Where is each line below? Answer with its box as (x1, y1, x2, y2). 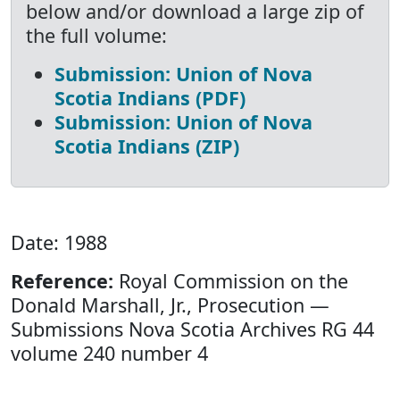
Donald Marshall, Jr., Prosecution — (11, 292, 329, 318)
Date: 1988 (11, 229, 107, 255)
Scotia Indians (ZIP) (54, 133, 239, 159)
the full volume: (26, 22, 167, 48)
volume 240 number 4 (11, 340, 208, 366)
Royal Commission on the (113, 268, 348, 294)
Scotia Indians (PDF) (54, 85, 246, 111)
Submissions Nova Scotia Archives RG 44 (11, 316, 374, 342)
